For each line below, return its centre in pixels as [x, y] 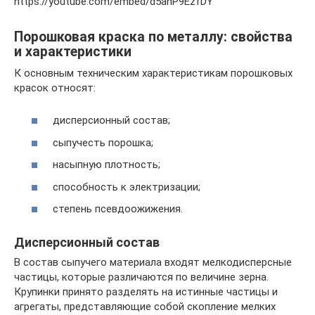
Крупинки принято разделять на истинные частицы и [146, 292]
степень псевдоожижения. [118, 209]
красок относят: [55, 88]
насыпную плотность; [107, 165]
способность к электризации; [127, 187]
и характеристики [73, 51]
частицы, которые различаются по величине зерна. [141, 277]
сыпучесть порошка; [103, 142]
